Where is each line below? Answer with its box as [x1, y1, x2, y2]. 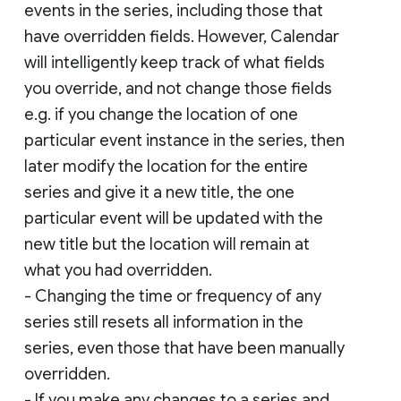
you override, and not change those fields [24, 78, 332, 98]
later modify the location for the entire [24, 156, 308, 176]
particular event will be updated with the [24, 208, 323, 228]
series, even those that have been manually [24, 337, 345, 358]
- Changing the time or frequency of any [24, 286, 321, 306]
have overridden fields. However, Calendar [24, 26, 339, 47]
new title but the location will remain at [24, 234, 310, 254]
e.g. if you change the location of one [24, 104, 298, 124]
